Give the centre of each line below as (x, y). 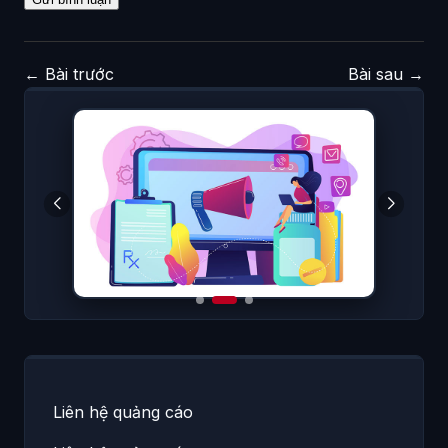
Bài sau (378, 73)
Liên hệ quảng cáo (123, 412)
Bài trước (77, 73)
